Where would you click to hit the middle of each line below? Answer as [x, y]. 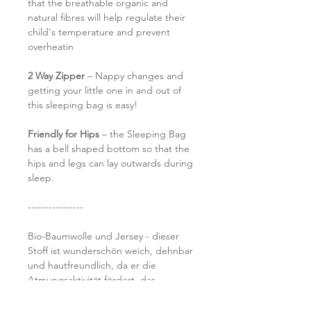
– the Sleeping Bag [143, 134]
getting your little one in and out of [104, 91]
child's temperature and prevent [99, 32]
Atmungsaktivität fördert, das [92, 280]
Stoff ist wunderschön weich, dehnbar [110, 251]
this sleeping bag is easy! [83, 105]
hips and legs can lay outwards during [110, 163]
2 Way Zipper [56, 76]
